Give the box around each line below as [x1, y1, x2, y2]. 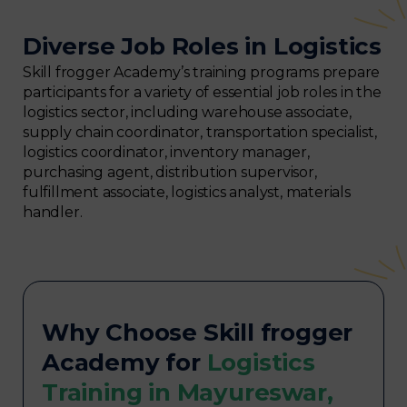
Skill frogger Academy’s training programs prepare [23, 63, 381, 81]
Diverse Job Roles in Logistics [23, 31, 382, 61]
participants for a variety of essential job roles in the [23, 83, 382, 101]
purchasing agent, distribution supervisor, [23, 163, 317, 181]
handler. [23, 203, 83, 221]
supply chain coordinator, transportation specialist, [23, 123, 377, 141]
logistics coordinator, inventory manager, [23, 143, 310, 161]
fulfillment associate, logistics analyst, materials [23, 183, 351, 201]
